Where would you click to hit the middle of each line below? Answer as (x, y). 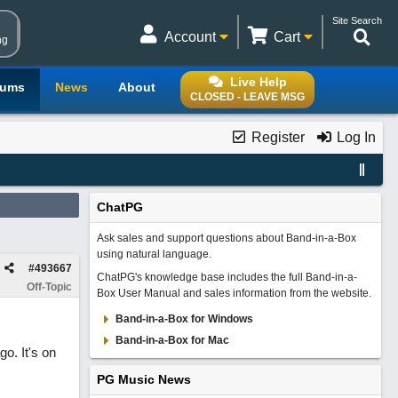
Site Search (357, 20)
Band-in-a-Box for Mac (172, 340)
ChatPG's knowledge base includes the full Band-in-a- (227, 277)
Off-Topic (49, 287)
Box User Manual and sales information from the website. (234, 293)
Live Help (258, 82)
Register (276, 137)
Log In (354, 137)
